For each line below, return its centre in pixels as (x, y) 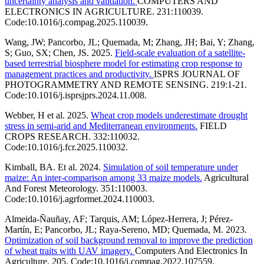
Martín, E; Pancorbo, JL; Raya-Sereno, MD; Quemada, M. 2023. (126, 229)
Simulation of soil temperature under (171, 167)
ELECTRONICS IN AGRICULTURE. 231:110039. (104, 11)
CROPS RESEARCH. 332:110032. (72, 136)
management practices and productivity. (79, 74)
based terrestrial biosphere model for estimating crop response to (123, 63)
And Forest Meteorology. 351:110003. (76, 188)
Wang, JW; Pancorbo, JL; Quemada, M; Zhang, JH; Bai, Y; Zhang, (130, 42)
